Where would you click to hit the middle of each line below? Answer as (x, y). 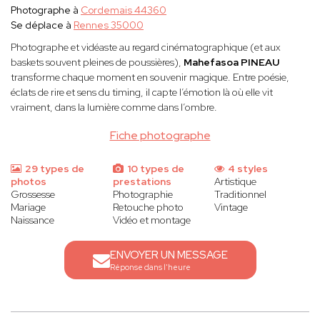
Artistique (236, 182)
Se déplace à (42, 25)
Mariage (28, 207)
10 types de (154, 169)
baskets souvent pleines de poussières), (97, 62)
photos (29, 182)
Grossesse (33, 195)
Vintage (231, 207)
